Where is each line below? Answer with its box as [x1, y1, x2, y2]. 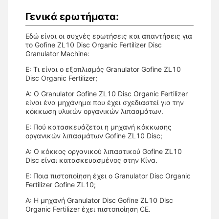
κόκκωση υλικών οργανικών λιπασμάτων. [25, 107, 163, 115]
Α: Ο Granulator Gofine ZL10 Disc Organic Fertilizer [25, 89, 188, 98]
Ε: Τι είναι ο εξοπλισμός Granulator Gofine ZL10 [25, 65, 181, 73]
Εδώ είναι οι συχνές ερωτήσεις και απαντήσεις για [25, 31, 192, 40]
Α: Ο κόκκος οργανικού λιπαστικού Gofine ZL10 [25, 147, 182, 155]
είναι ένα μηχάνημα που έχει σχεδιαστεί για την [25, 98, 184, 107]
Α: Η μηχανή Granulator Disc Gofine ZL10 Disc [25, 196, 173, 204]
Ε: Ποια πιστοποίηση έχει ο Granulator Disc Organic [25, 171, 191, 180]
